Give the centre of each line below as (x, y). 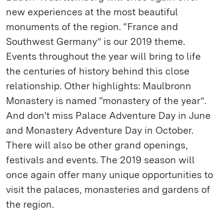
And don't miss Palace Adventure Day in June (108, 115)
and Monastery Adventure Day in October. (100, 130)
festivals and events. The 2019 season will (100, 160)
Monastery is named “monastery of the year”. (106, 101)
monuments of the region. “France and (92, 27)
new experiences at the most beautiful (92, 12)
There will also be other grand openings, (97, 145)
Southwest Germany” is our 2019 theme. (95, 41)
